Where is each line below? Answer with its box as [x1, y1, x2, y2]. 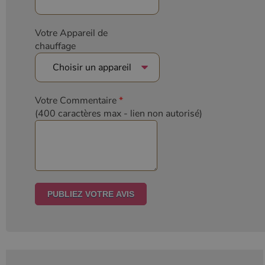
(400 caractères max [35, 106, 124, 120]
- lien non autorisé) [124, 106, 202, 120]
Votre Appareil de [35, 26, 108, 40]
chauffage [35, 39, 76, 53]
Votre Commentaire [35, 93, 117, 107]
